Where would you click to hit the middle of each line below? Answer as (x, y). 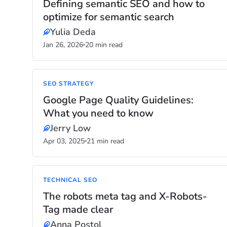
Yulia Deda (73, 32)
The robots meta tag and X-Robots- (125, 196)
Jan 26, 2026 (63, 45)
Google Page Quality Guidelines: (118, 100)
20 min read (104, 45)
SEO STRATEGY (68, 84)
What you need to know (98, 113)
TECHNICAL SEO (70, 180)
